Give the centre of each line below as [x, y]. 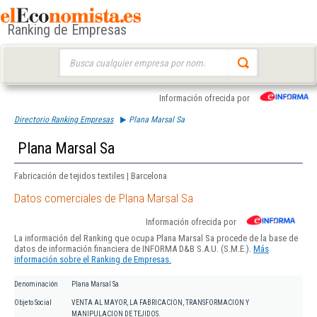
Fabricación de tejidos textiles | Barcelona [91, 176]
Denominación [36, 284]
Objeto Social [33, 303]
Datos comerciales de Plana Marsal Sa [104, 198]
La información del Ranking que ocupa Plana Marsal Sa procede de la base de [156, 238]
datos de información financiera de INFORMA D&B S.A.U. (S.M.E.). [134, 249]
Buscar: [72, 55]
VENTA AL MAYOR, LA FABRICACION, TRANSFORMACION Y [160, 303]
